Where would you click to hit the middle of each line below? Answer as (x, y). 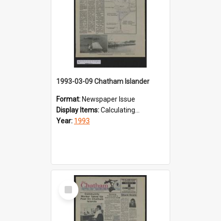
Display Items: (78, 110)
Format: (69, 99)
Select (71, 184)
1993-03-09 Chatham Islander (103, 81)
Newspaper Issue (109, 99)
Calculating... (120, 110)
